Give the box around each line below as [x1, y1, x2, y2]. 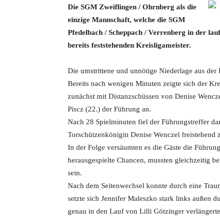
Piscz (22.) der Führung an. [68, 105, 151, 113]
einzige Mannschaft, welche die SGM [68, 16, 185, 24]
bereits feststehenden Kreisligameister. [68, 41, 191, 49]
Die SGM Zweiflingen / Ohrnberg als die [68, 3, 196, 11]
